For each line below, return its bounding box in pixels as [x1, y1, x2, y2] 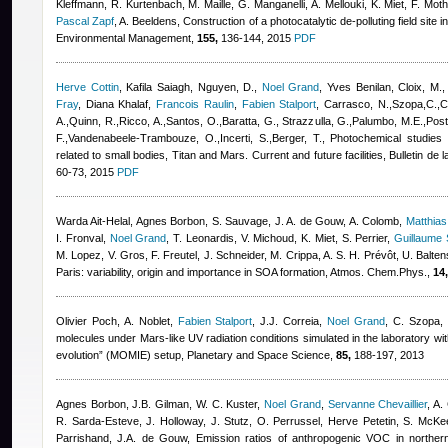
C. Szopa [392, 315, 440, 327]
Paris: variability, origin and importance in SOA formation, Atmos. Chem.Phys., [56, 266, 433, 278]
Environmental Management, [56, 32, 197, 44]
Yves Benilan [327, 81, 391, 93]
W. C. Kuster [195, 398, 258, 410]
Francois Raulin [156, 98, 234, 110]
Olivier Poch [56, 315, 117, 327]
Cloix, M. [398, 81, 442, 93]
